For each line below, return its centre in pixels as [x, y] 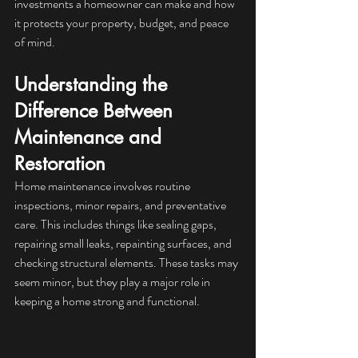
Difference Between [96, 111]
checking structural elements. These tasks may [127, 263]
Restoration [60, 163]
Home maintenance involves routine [103, 186]
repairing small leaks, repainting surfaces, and [124, 243]
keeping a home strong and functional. [107, 301]
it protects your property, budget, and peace [123, 23]
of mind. [35, 42]
